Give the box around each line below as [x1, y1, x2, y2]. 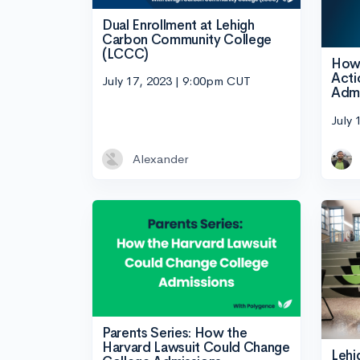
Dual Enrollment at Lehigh [102, 16, 255, 34]
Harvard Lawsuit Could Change [102, 339, 290, 357]
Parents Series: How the [102, 325, 247, 342]
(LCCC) [102, 45, 149, 63]
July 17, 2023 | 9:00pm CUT [102, 73, 251, 89]
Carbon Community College [102, 31, 272, 48]
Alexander [133, 150, 188, 166]
